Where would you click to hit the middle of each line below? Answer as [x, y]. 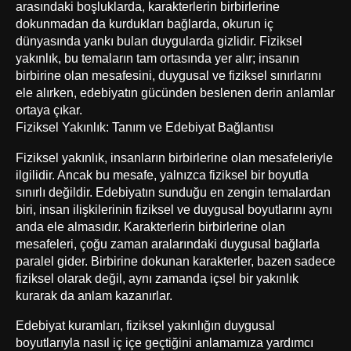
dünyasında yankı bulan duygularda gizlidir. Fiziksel [159, 41]
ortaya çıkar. [49, 110]
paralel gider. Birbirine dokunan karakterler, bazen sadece [175, 261]
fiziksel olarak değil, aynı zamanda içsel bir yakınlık [157, 278]
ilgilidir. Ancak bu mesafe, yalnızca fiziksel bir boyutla [162, 174]
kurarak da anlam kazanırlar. [94, 295]
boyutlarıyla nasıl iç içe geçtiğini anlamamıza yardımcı [165, 342]
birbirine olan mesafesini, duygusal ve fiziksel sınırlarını [168, 76]
